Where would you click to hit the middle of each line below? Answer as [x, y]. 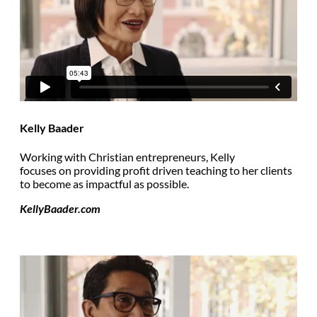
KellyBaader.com [60, 208]
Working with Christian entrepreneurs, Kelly [127, 156]
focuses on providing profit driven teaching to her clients [156, 170]
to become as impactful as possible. [104, 183]
